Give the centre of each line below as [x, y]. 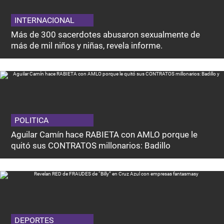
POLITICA [32, 120]
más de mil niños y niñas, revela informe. [87, 46]
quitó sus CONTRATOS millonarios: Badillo [91, 146]
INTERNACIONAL [45, 20]
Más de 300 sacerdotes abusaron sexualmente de [106, 35]
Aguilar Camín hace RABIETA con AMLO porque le [104, 135]
